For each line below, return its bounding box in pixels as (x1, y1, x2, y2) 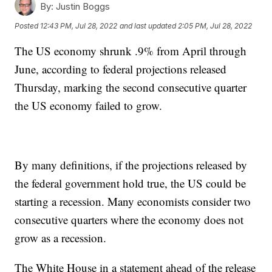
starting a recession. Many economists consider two (15, 194, 251, 209)
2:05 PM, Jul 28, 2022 (178, 21, 253, 30)
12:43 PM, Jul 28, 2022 (40, 21, 118, 30)
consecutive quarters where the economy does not (15, 212, 244, 228)
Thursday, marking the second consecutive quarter (15, 80, 247, 95)
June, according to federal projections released (15, 61, 227, 77)
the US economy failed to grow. (15, 98, 163, 114)
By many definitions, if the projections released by (15, 157, 248, 173)
